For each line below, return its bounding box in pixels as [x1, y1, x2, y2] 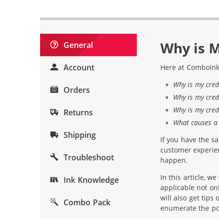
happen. [160, 155, 188, 165]
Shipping [62, 130, 96, 140]
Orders [62, 85, 90, 95]
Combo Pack [62, 197, 110, 208]
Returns [62, 107, 93, 118]
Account [62, 62, 95, 73]
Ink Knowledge [62, 175, 119, 185]
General [62, 40, 93, 50]
